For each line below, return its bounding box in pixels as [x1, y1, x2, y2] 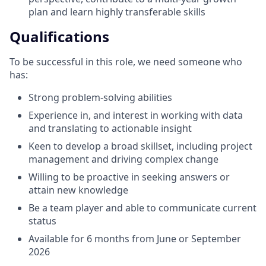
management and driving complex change [28, 152, 218, 166]
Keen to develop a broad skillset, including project [28, 139, 252, 153]
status [28, 214, 56, 227]
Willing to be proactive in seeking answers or [28, 170, 230, 183]
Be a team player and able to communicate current [28, 201, 256, 214]
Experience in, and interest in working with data [28, 108, 243, 122]
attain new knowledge [28, 183, 128, 197]
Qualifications [9, 26, 109, 46]
